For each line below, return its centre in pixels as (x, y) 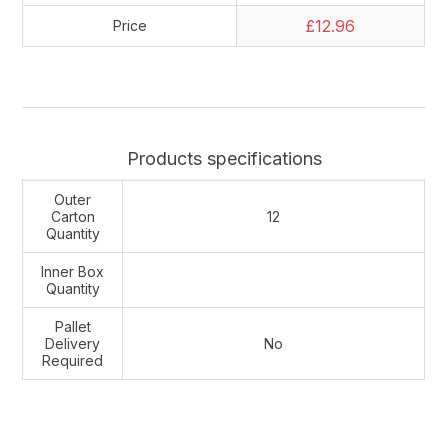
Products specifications (224, 158)
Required (73, 360)
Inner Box (73, 271)
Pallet (72, 326)
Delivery (73, 343)
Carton (72, 216)
